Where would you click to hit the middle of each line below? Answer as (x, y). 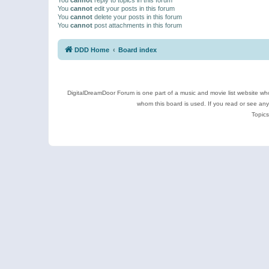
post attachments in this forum (137, 25)
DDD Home (92, 50)
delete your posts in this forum (137, 17)
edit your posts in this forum (134, 8)
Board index (138, 50)
